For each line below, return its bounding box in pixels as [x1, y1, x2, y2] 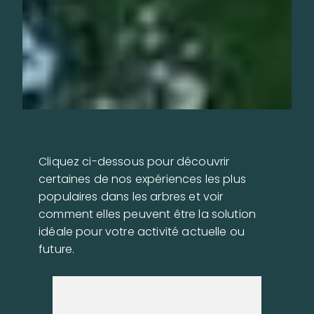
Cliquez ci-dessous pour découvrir [39, 153, 230, 170]
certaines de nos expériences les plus [39, 170, 246, 187]
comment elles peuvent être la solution [39, 205, 257, 222]
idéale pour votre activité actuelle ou [39, 223, 245, 240]
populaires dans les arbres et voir [39, 188, 224, 205]
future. [39, 240, 75, 257]
